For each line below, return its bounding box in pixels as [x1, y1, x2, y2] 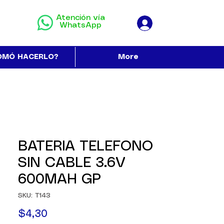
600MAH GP [18, 173, 101, 186]
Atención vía [55, 14, 105, 21]
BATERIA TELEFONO [18, 140, 153, 153]
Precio [47, 209, 77, 218]
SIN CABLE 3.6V [18, 156, 125, 170]
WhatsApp [59, 21, 101, 29]
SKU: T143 [18, 192, 50, 199]
